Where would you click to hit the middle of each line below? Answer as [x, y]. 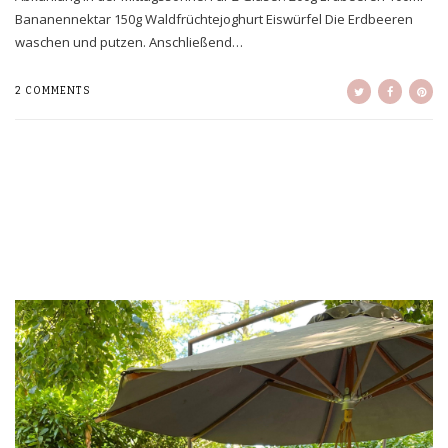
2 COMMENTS [53, 91]
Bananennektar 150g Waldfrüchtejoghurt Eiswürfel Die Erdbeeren [214, 19]
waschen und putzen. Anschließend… [129, 42]
